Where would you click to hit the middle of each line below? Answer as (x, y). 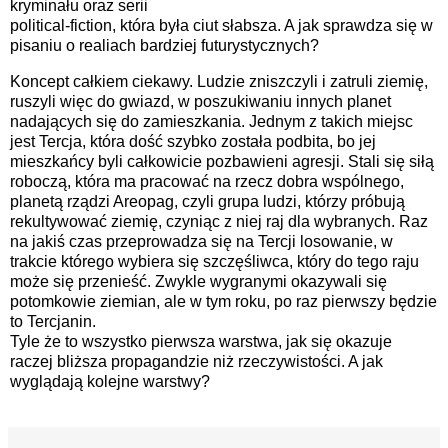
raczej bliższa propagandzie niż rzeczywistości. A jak (196, 361)
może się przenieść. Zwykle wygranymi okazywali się (198, 281)
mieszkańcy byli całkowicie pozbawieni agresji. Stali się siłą (222, 161)
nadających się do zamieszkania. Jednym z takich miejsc (211, 121)
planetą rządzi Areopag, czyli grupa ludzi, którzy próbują (207, 201)
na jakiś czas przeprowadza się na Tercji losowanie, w (201, 241)
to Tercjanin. (53, 321)
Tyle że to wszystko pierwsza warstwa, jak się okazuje (201, 341)
